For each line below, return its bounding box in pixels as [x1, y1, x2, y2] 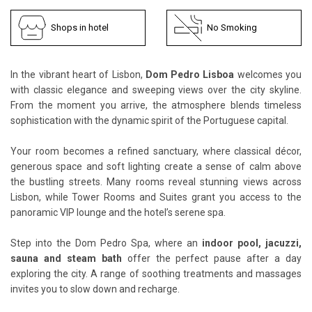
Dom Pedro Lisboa [145, 68, 235, 80]
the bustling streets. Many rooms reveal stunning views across [10, 175, 302, 187]
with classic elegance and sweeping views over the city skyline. [10, 84, 302, 95]
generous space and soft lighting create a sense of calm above [10, 160, 302, 172]
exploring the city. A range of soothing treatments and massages [10, 267, 302, 279]
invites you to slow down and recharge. [10, 283, 180, 295]
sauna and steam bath [10, 252, 127, 264]
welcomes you [234, 68, 302, 80]
